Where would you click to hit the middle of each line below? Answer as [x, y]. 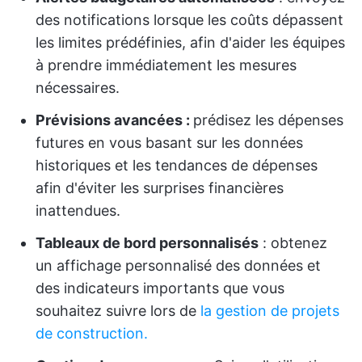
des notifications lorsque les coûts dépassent [189, 20]
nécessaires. [78, 88]
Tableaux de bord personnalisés [147, 243]
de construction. [92, 333]
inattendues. [78, 210]
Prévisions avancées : [114, 120]
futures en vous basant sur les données [169, 143]
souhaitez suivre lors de [118, 311]
